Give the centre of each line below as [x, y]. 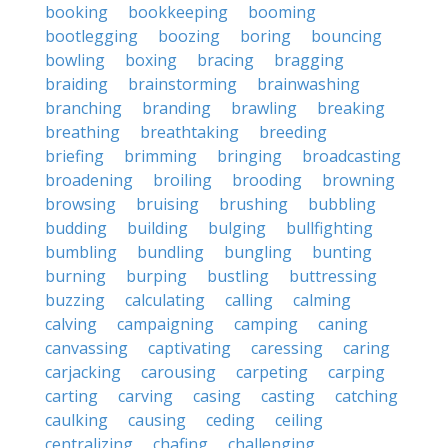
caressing [287, 348]
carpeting [272, 372]
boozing [189, 36]
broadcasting [351, 156]
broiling [182, 180]
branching [83, 108]
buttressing [333, 276]
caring [366, 348]
